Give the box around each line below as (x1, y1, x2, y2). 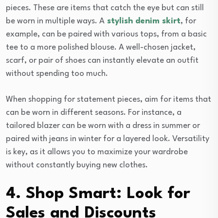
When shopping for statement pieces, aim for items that (6, 95, 211, 104)
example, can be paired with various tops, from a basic (6, 30, 207, 38)
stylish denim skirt (107, 17, 181, 25)
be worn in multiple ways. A (6, 17, 105, 25)
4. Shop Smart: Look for (6, 185, 190, 202)
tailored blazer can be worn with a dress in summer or (6, 121, 200, 130)
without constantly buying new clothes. (6, 161, 148, 169)
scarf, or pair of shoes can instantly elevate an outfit (6, 56, 199, 65)
